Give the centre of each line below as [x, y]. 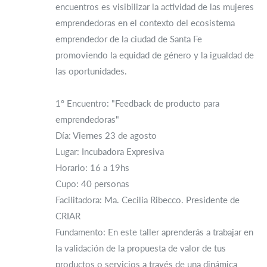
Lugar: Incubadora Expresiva [110, 151]
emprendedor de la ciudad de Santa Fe [129, 39]
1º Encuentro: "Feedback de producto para [137, 103]
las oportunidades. [91, 71]
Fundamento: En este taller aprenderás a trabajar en [154, 232]
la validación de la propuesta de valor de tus [141, 248]
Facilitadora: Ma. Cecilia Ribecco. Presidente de [148, 200]
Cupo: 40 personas [92, 184]
